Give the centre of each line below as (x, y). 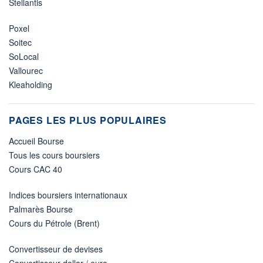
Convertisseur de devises (56, 249)
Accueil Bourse (36, 141)
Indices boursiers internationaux (68, 195)
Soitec (20, 43)
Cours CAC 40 (36, 169)
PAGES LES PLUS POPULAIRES (88, 120)
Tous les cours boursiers (54, 155)
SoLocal (24, 57)
